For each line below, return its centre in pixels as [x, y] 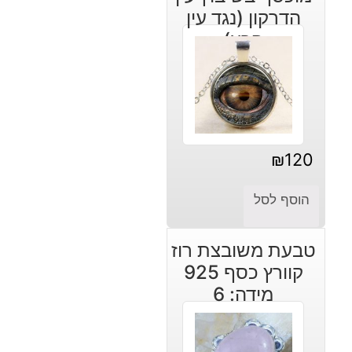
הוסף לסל [281, 199]
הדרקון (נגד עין [243, 17]
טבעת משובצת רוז [243, 250]
